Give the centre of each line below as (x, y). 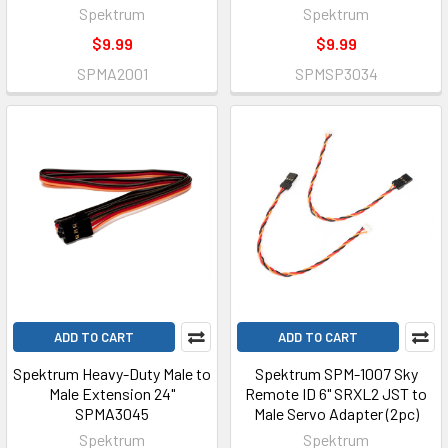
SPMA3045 (112, 413)
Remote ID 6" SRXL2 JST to (336, 393)
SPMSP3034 (336, 73)
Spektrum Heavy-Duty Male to (112, 373)
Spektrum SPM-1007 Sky (336, 373)
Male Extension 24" (112, 393)
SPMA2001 (112, 73)
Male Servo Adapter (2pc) (336, 413)
